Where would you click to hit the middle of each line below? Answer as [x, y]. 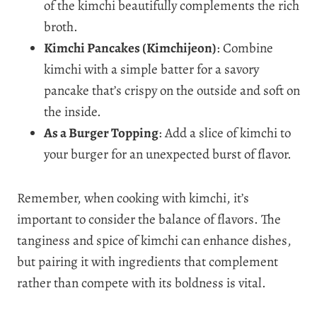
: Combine [245, 48]
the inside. [73, 111]
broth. [61, 27]
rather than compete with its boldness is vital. [142, 283]
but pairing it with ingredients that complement [148, 261]
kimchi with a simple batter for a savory [151, 69]
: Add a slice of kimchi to [225, 133]
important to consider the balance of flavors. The [149, 219]
